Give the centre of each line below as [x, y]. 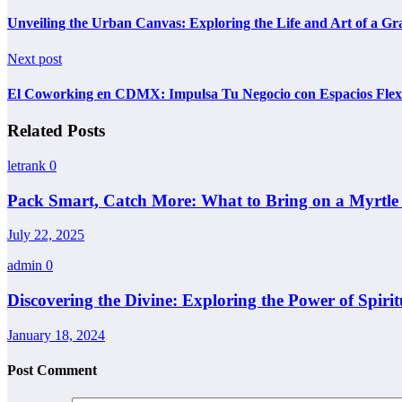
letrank [28, 165]
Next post [35, 58]
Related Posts [56, 131]
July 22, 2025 [46, 235]
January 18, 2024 [56, 335]
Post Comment [52, 370]
